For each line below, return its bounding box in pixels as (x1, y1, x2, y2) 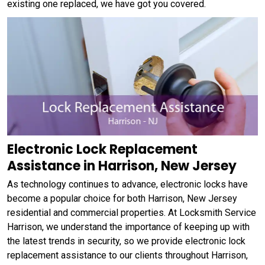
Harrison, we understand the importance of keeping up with (7, 221, 250, 232)
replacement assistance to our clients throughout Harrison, (7, 249, 248, 261)
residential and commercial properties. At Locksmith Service (7, 206, 256, 218)
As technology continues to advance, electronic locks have (7, 178, 248, 190)
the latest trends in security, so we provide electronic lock (7, 235, 245, 247)
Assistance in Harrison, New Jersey (7, 156, 237, 175)
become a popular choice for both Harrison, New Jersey (7, 192, 237, 204)
